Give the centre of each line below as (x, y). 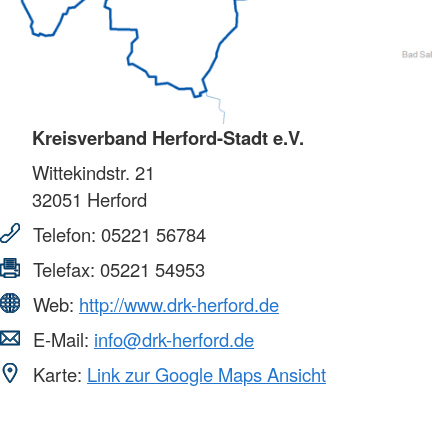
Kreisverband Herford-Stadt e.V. (168, 137)
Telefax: (64, 268)
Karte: (57, 373)
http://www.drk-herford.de (179, 303)
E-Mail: (61, 338)
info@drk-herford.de (174, 338)
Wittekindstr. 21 (93, 171)
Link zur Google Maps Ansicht (206, 373)
